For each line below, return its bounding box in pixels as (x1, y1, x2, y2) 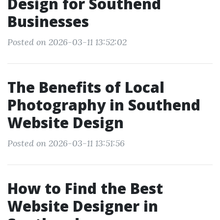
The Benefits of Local (7, 77, 165, 97)
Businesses (7, 11, 89, 31)
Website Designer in (7, 196, 158, 216)
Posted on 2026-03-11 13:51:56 (7, 137, 125, 149)
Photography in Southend (7, 95, 200, 115)
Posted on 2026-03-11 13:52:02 (7, 36, 127, 48)
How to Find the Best (7, 178, 163, 198)
